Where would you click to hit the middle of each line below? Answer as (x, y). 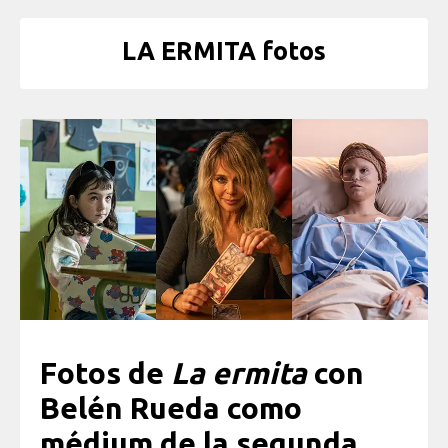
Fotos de (105, 373)
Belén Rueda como (171, 408)
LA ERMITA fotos (224, 50)
